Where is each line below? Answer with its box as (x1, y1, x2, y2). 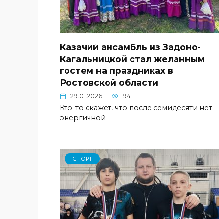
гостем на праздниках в (60, 65, 173, 76)
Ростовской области (60, 77, 158, 88)
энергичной (60, 113, 106, 123)
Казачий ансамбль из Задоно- (60, 42, 201, 52)
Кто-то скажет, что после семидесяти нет (60, 103, 212, 112)
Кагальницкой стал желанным (60, 53, 205, 64)
